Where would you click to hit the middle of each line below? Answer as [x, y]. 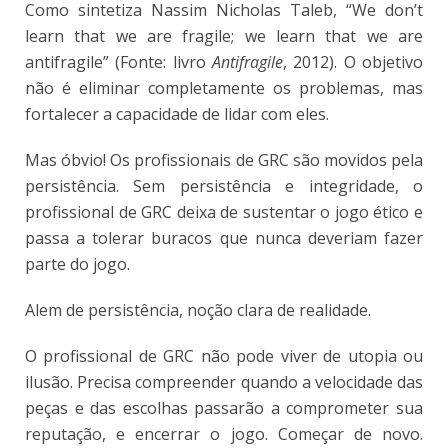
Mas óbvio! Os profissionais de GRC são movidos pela [224, 159]
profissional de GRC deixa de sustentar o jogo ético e [224, 211]
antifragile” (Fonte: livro [118, 61]
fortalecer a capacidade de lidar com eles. [177, 113]
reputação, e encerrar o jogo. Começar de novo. [224, 433]
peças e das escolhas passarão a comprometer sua [224, 407]
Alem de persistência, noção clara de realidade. [198, 309]
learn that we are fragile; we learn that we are [224, 35]
